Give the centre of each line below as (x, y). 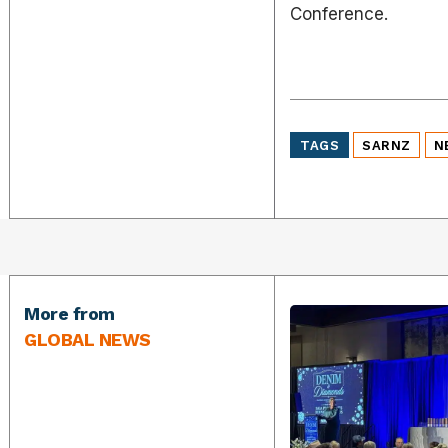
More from (69, 313)
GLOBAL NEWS (87, 339)
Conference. (339, 14)
